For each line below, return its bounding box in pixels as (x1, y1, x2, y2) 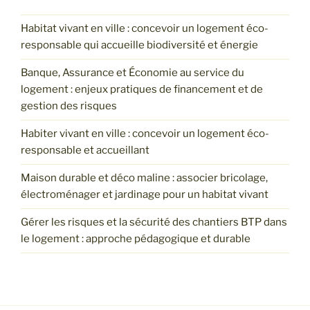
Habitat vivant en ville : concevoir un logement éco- (21, 22, 268, 35)
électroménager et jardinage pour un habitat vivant (21, 188, 268, 201)
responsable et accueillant (21, 144, 149, 157)
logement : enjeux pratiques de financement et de (21, 83, 263, 96)
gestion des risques (21, 100, 117, 113)
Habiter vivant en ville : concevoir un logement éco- (21, 127, 269, 140)
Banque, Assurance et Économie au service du (21, 66, 244, 80)
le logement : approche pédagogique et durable (21, 232, 250, 246)
